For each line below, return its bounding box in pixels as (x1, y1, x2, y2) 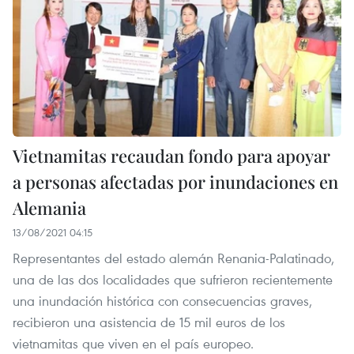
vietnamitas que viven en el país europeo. (13, 333, 254, 352)
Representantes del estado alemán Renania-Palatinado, (13, 248, 334, 267)
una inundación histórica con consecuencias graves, (13, 291, 312, 310)
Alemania (13, 195, 86, 220)
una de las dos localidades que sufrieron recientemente (13, 269, 333, 288)
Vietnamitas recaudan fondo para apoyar (13, 143, 330, 168)
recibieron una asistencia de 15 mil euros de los (13, 312, 285, 331)
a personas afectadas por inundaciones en (13, 169, 338, 194)
